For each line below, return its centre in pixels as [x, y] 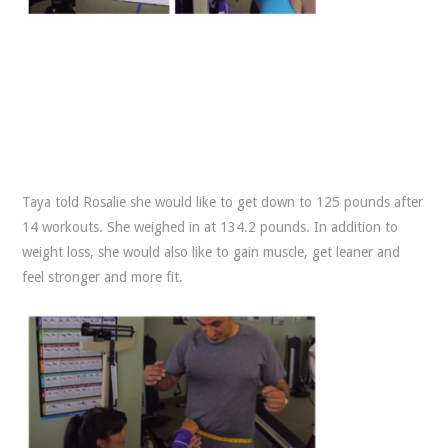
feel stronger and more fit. [103, 277]
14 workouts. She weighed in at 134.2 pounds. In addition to [210, 227]
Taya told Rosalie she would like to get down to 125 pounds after [223, 202]
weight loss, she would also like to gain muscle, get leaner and [211, 252]
